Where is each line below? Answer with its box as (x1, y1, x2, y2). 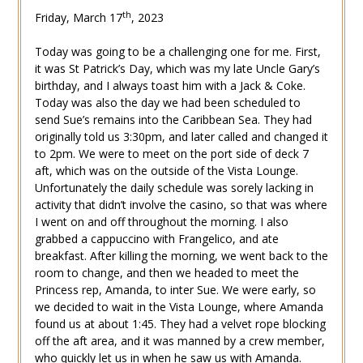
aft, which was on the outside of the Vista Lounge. (34, 163, 298, 179)
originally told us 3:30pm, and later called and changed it (34, 129, 328, 145)
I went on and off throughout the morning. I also (34, 214, 288, 230)
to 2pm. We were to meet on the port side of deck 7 (34, 146, 309, 162)
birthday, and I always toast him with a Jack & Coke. (34, 78, 305, 94)
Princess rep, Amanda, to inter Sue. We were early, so (34, 282, 316, 298)
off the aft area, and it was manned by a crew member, (34, 333, 325, 349)
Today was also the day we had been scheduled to (34, 95, 301, 111)
